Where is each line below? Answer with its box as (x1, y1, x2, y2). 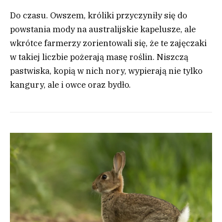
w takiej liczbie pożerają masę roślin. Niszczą (10, 51, 188, 62)
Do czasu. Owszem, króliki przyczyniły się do (10, 9, 187, 21)
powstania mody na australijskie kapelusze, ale (10, 23, 196, 35)
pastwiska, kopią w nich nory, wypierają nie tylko (10, 65, 203, 76)
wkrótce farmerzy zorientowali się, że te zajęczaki (10, 37, 207, 49)
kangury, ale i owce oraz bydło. (10, 79, 131, 90)
